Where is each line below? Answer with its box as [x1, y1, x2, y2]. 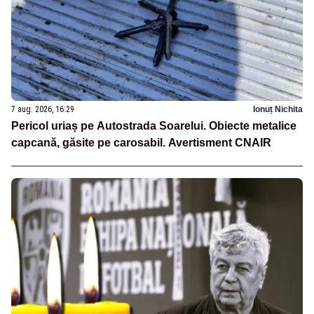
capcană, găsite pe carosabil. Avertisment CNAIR [11, 136, 271, 149]
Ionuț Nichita [253, 104, 303, 114]
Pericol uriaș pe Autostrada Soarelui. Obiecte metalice [11, 119, 296, 132]
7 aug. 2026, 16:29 [11, 104, 74, 114]
